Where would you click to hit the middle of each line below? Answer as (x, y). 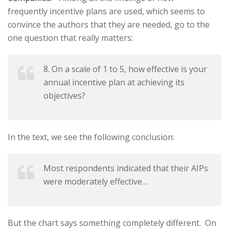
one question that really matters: (70, 38)
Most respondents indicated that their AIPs (126, 168)
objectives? (64, 95)
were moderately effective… (96, 181)
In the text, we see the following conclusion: (91, 137)
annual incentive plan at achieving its (114, 82)
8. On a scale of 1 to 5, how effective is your (125, 69)
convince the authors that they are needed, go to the (109, 24)
